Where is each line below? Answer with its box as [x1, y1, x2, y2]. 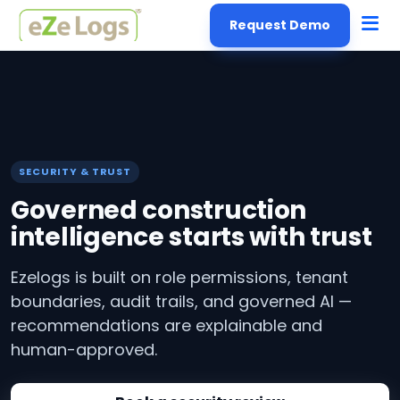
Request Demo [229, 15, 330, 34]
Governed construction [11, 193, 307, 228]
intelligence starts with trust [11, 220, 372, 254]
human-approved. [11, 338, 157, 361]
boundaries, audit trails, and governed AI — [11, 290, 352, 312]
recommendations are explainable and [11, 314, 322, 337]
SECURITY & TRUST [19, 164, 132, 179]
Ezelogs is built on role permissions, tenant [11, 266, 348, 288]
